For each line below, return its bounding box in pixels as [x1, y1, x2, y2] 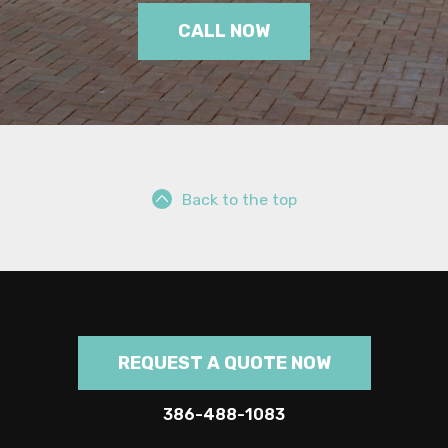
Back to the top [181, 190, 297, 209]
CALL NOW [178, 20, 270, 42]
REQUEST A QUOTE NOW [117, 352, 331, 374]
